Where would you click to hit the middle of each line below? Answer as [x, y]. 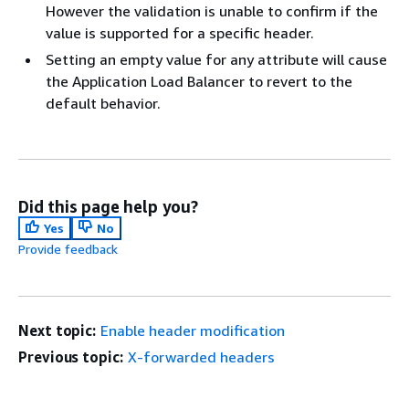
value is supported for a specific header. [180, 33]
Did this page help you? [108, 206]
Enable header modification [193, 330]
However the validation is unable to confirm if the [212, 11]
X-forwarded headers [201, 357]
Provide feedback [68, 249]
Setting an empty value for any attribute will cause [216, 59]
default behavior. [103, 103]
